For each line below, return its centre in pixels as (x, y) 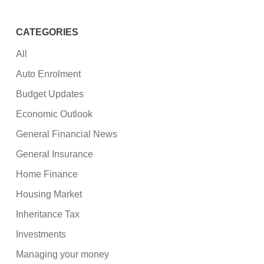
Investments (41, 235)
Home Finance (47, 174)
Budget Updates (50, 94)
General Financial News (67, 134)
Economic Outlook (55, 114)
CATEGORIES (47, 32)
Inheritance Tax (48, 214)
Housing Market (49, 194)
